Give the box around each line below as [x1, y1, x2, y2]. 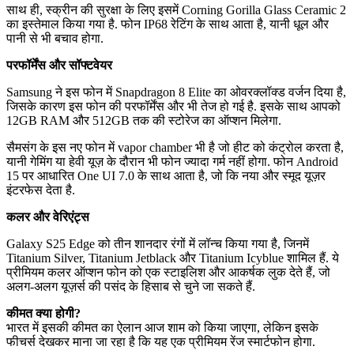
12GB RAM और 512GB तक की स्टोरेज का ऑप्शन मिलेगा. [6, 114, 281, 128]
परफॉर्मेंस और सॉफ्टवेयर [6, 58, 112, 73]
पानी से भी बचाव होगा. [6, 32, 104, 46]
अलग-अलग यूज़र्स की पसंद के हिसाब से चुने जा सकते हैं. [6, 280, 255, 294]
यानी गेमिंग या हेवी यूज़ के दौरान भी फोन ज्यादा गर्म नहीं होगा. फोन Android [6, 155, 338, 169]
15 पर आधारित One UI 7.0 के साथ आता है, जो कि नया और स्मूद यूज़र [6, 169, 326, 183]
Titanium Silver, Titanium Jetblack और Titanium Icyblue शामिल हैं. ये [6, 251, 339, 265]
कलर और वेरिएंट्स [6, 210, 89, 224]
